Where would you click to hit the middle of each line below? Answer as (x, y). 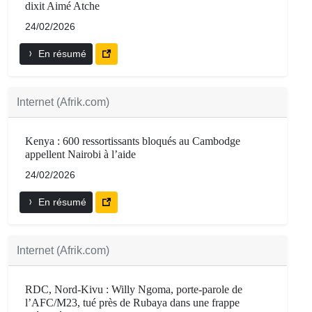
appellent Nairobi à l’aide (80, 155)
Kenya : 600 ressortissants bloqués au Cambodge (133, 141)
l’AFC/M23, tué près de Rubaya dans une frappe (132, 303)
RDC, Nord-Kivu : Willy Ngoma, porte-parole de (134, 290)
